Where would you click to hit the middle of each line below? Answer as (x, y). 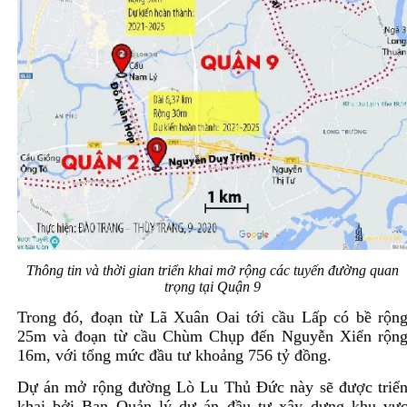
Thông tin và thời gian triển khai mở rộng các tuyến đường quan (212, 270)
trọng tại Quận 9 (212, 286)
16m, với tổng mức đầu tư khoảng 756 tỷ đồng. (174, 355)
